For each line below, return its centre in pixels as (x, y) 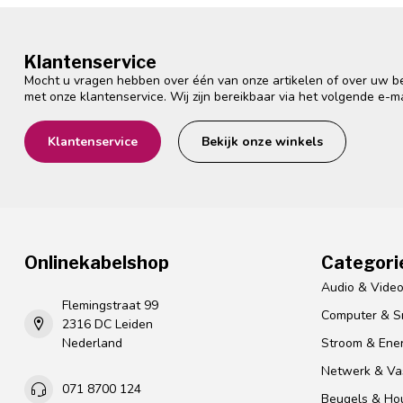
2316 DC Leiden (107, 324)
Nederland (92, 343)
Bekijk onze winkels (262, 141)
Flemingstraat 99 (110, 305)
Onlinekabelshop (97, 262)
